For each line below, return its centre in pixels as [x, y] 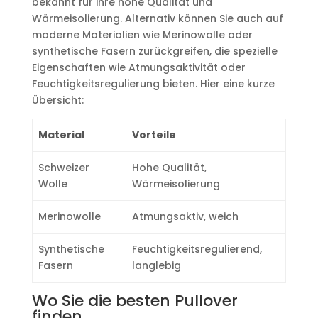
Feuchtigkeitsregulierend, [197, 249]
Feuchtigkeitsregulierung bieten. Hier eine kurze [153, 84]
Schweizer [64, 168]
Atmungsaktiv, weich [185, 216]
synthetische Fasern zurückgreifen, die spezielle [154, 51]
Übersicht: [57, 100]
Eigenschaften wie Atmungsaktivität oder [138, 67]
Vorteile [154, 135]
